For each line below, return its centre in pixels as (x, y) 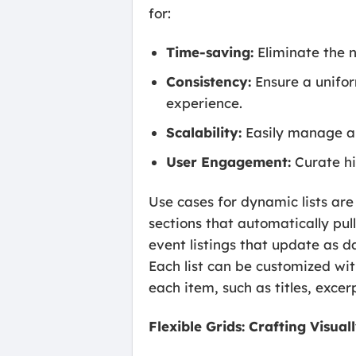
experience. (205, 103)
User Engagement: (229, 162)
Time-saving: (210, 52)
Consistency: (209, 82)
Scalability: (204, 133)
